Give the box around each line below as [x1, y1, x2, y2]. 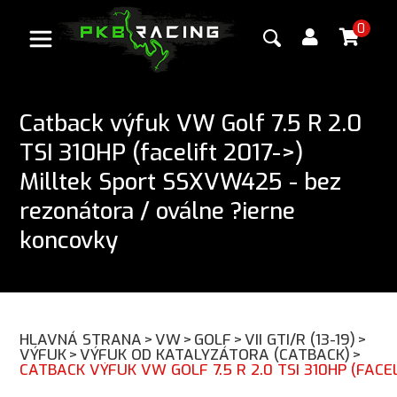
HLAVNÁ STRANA [19, 330, 143, 350]
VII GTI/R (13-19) [245, 330, 356, 350]
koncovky [19, 224, 119, 256]
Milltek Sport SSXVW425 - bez [19, 166, 342, 198]
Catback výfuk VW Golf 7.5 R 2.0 [19, 107, 362, 139]
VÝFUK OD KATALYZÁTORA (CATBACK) [80, 345, 351, 365]
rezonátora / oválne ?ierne [19, 195, 296, 227]
